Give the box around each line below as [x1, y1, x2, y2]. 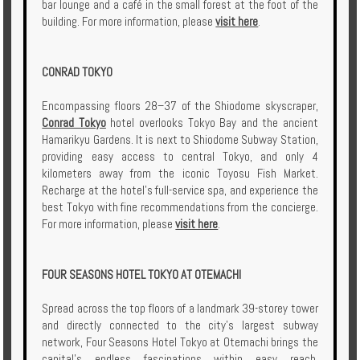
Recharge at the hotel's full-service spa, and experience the [42, 182, 318, 198]
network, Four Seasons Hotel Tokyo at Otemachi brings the [42, 334, 318, 350]
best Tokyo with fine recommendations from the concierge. [42, 199, 318, 215]
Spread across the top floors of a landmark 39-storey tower [42, 301, 318, 317]
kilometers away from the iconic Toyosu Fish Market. [42, 166, 318, 182]
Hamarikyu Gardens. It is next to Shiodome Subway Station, [42, 132, 318, 148]
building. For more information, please [42, 14, 216, 30]
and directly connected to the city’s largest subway [42, 317, 318, 333]
